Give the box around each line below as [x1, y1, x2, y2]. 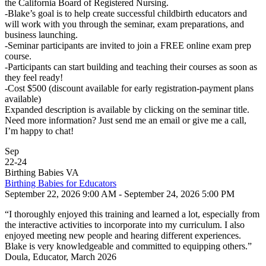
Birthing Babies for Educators [5, 178, 116, 188]
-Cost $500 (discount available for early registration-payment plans [5, 83, 254, 93]
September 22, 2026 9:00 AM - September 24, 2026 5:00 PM [5, 189, 235, 199]
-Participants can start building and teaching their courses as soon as [5, 62, 257, 72]
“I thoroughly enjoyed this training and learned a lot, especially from [5, 209, 259, 219]
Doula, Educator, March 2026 [5, 252, 116, 262]
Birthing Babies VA [5, 167, 79, 178]
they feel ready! [5, 72, 63, 83]
